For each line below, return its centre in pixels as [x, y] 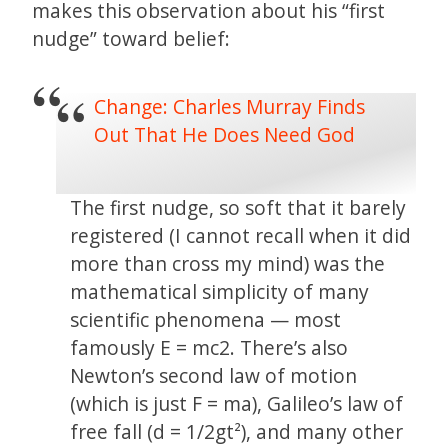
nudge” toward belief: [131, 39]
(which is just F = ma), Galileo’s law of [237, 403]
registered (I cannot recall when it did [241, 235]
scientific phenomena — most [206, 319]
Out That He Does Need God [225, 135]
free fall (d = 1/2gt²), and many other [237, 431]
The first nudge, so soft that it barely [238, 207]
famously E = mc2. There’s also [209, 347]
